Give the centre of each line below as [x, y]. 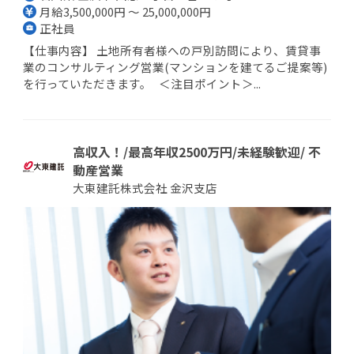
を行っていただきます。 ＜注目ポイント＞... [142, 84]
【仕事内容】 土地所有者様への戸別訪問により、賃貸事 [172, 51]
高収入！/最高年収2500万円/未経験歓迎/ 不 [197, 151]
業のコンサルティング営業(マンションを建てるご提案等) [175, 67]
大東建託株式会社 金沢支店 [145, 187]
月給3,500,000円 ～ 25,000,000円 [126, 11]
